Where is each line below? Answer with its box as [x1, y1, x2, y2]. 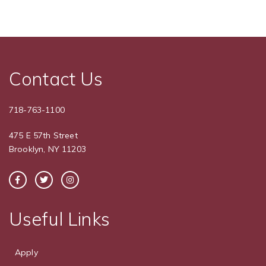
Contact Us [9, 67, 103, 90]
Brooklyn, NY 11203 [9, 144, 86, 154]
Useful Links [9, 207, 110, 230]
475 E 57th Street [9, 130, 78, 141]
